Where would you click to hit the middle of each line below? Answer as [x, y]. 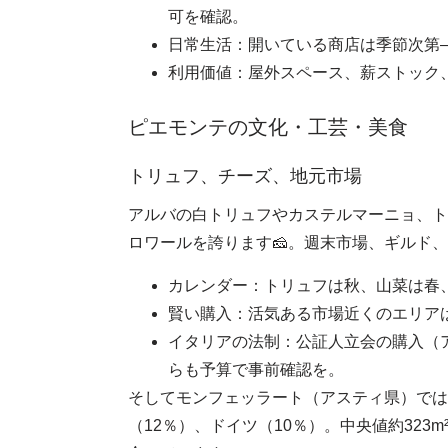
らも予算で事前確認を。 [256, 369]
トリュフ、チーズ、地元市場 [245, 176]
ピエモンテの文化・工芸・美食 [268, 127]
